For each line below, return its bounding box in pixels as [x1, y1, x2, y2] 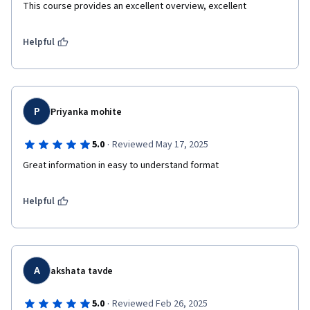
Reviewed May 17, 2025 [111, 138, 208, 152]
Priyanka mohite [51, 105, 122, 119]
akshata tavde [51, 264, 113, 278]
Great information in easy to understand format [23, 158, 221, 172]
